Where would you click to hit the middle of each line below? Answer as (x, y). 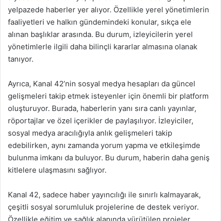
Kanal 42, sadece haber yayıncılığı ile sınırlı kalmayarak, (104, 195)
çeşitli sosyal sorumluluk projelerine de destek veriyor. (103, 207)
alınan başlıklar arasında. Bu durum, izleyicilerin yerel (100, 34)
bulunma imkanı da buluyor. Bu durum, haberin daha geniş (109, 158)
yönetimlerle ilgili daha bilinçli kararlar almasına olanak (103, 47)
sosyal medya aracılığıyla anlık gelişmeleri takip (90, 133)
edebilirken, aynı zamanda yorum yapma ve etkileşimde (104, 145)
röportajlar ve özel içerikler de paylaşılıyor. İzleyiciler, (101, 121)
